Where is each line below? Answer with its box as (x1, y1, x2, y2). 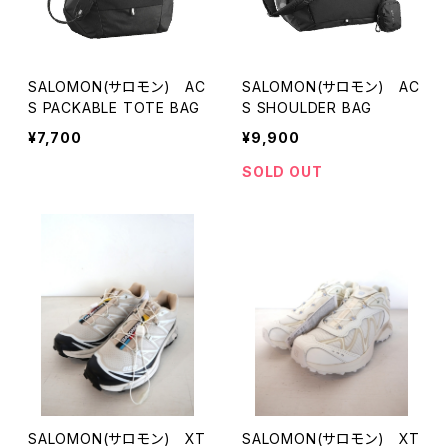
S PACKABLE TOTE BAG (28, 99, 201, 116)
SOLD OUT (242, 163, 323, 180)
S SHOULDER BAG (242, 99, 373, 116)
